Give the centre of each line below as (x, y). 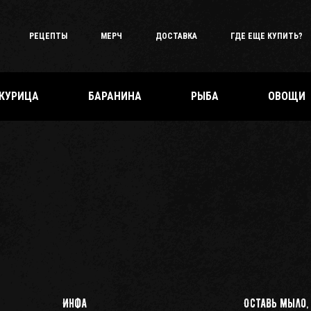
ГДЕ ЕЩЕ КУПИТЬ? (267, 36)
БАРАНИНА (115, 96)
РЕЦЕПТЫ (48, 36)
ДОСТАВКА (176, 36)
